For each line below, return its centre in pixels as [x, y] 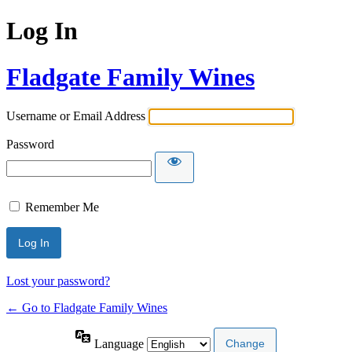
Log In [42, 31]
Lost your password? [58, 281]
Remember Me [62, 207]
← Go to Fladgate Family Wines [87, 308]
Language [119, 343]
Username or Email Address [76, 116]
